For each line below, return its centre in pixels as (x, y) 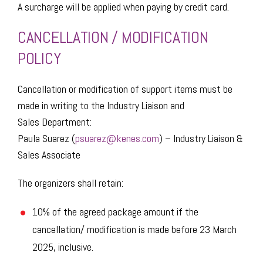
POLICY (39, 58)
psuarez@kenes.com (117, 138)
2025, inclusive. (63, 247)
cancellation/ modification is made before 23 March (134, 229)
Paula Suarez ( (46, 138)
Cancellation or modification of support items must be (125, 89)
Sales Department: (55, 122)
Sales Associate (49, 155)
